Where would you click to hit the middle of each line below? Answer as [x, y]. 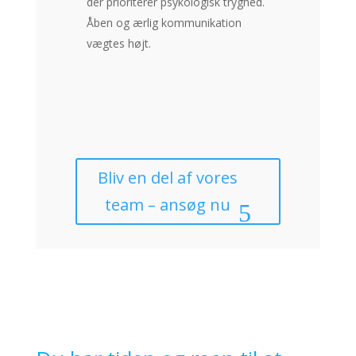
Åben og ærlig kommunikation [164, 22]
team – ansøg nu [167, 204]
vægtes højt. [118, 43]
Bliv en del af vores [167, 177]
